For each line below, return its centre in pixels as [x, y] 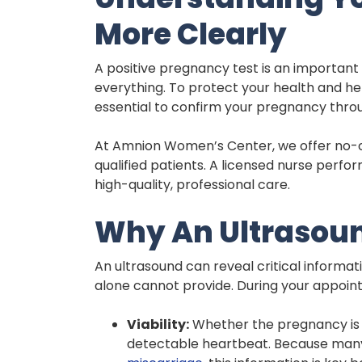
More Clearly [191, 34]
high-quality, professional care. [192, 184]
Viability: [158, 324]
